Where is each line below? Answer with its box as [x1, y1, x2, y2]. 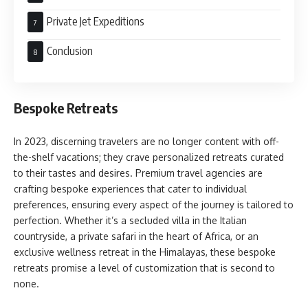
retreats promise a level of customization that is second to [14, 261, 275, 274]
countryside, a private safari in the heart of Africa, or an [14, 230, 258, 242]
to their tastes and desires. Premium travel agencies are [14, 166, 263, 179]
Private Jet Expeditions [47, 14, 144, 28]
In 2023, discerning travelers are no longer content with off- [14, 135, 279, 147]
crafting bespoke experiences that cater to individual [14, 182, 247, 195]
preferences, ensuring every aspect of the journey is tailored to [14, 198, 294, 210]
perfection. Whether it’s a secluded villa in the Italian [14, 214, 247, 226]
